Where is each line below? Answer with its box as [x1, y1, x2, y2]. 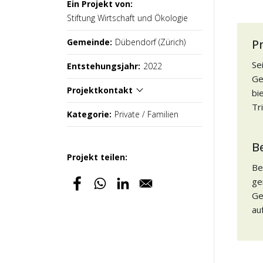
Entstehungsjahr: [67, 60, 140, 72]
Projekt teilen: [67, 151, 127, 163]
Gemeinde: [67, 36, 112, 48]
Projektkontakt [67, 85, 133, 96]
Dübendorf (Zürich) [115, 36, 186, 48]
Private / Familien [114, 109, 178, 120]
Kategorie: [67, 109, 112, 120]
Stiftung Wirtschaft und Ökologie [67, 12, 188, 23]
